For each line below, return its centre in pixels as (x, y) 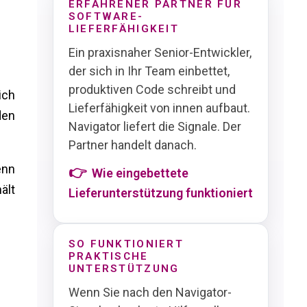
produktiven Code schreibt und (152, 90)
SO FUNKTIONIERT (126, 244)
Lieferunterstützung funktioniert (160, 193)
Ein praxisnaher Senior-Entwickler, (160, 53)
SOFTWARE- (106, 17)
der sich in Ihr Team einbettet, (149, 71)
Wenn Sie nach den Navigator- (150, 293)
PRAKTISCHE (108, 257)
